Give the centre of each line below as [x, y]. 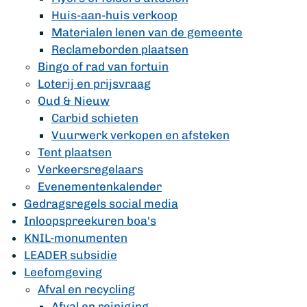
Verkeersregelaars [90, 169]
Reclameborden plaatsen [120, 49]
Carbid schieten [95, 118]
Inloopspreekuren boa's [90, 221]
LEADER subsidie [71, 255]
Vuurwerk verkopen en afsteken [140, 135]
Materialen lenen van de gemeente [147, 32]
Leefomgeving [63, 272]
